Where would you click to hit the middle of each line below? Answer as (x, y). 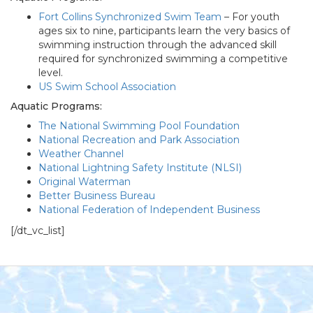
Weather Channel (81, 154)
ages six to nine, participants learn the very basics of (164, 31)
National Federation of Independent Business (149, 210)
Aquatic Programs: (56, 106)
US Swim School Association (107, 87)
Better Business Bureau (97, 196)
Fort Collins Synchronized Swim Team (130, 17)
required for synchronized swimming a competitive (163, 59)
